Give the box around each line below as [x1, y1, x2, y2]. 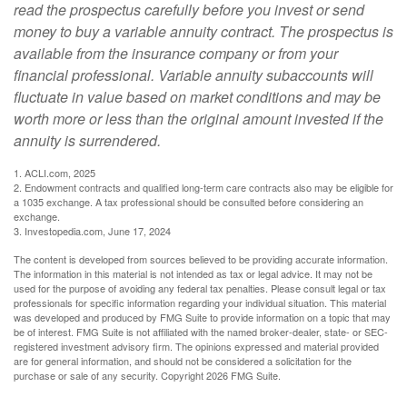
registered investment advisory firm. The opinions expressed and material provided [14, 339, 379, 353]
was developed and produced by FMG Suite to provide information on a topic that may [14, 310, 391, 324]
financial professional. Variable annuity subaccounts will [14, 65, 373, 85]
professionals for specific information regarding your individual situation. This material [14, 295, 386, 310]
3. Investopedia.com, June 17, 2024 [14, 223, 171, 238]
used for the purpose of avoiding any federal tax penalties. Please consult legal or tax [14, 281, 386, 295]
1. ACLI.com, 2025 [14, 165, 95, 180]
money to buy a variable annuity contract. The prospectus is [14, 21, 393, 42]
